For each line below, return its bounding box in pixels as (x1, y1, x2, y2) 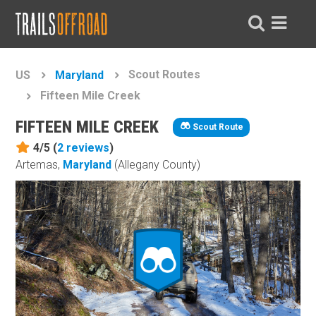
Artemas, (16, 158, 63, 171)
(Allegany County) (111, 158, 201, 171)
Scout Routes (128, 68, 201, 82)
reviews (66, 141, 110, 154)
